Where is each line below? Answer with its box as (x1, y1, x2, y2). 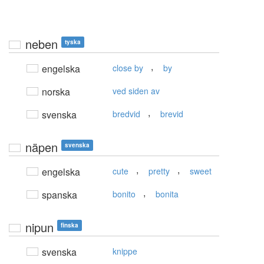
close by (113, 62, 143, 74)
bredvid (113, 108, 140, 120)
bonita (156, 188, 179, 200)
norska (39, 85, 70, 99)
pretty (148, 165, 170, 177)
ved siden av (113, 85, 160, 97)
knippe (113, 245, 137, 258)
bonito (113, 188, 136, 200)
